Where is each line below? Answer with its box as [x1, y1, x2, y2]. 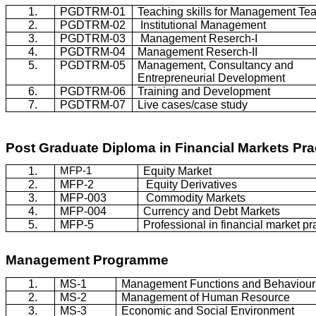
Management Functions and [121, 277, 265, 290]
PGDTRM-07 [60, 98, 126, 111]
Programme [93, 253, 169, 268]
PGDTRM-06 [60, 85, 126, 97]
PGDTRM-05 [60, 59, 126, 71]
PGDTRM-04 [60, 45, 126, 58]
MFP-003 [60, 191, 107, 204]
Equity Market [143, 164, 212, 177]
